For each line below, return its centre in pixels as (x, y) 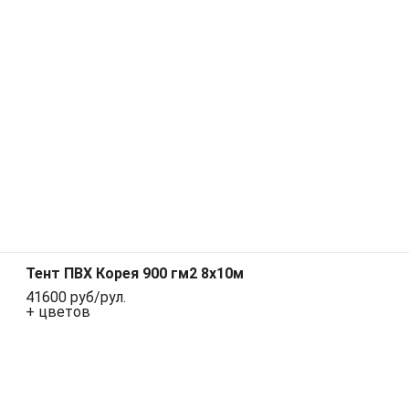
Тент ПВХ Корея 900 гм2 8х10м (135, 274)
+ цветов (58, 312)
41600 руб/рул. (76, 298)
